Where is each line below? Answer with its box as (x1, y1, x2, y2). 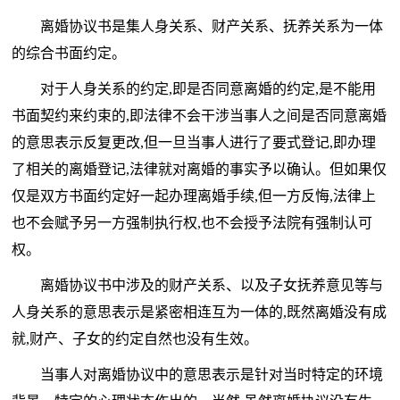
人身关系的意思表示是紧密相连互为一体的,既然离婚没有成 (12, 304, 387, 321)
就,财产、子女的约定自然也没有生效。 (12, 331, 259, 347)
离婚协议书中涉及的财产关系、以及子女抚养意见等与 (40, 278, 384, 294)
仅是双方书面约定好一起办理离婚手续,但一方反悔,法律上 (12, 188, 377, 204)
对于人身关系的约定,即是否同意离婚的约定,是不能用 (40, 81, 377, 97)
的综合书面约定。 (12, 46, 127, 62)
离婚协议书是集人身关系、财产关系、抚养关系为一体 (40, 19, 384, 35)
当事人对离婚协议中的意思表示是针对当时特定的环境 (40, 367, 384, 383)
